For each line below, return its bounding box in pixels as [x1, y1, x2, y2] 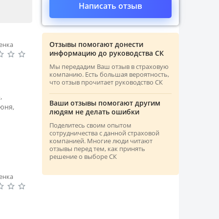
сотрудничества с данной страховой [49, 129, 159, 137]
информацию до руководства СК [49, 48, 164, 58]
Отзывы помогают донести [49, 40, 143, 49]
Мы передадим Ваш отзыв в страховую [49, 62, 169, 71]
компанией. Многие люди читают [49, 136, 153, 145]
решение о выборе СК [49, 152, 117, 161]
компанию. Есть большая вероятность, [49, 70, 169, 79]
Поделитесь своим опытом [49, 121, 131, 130]
